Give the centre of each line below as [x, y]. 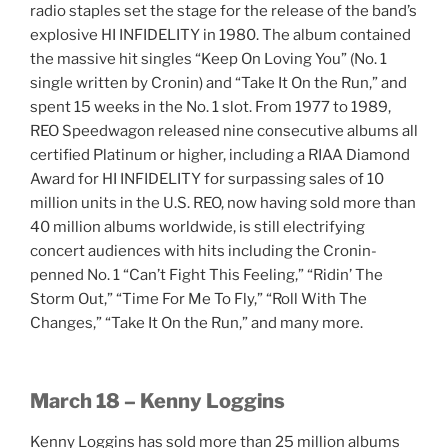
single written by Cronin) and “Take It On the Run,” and [218, 82]
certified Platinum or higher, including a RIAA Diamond [220, 154]
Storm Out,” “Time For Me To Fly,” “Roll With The [198, 298]
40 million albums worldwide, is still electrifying [197, 226]
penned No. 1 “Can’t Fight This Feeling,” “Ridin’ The [206, 274]
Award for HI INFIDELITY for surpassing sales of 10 [207, 178]
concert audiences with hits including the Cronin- [203, 250]
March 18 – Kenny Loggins [157, 401]
